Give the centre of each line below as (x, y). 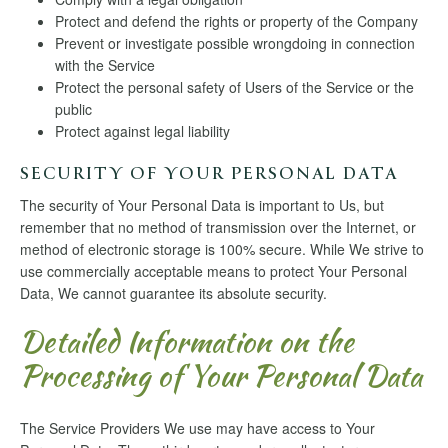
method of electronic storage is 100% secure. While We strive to (222, 249)
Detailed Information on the (187, 341)
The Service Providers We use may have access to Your (197, 428)
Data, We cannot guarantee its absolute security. (173, 293)
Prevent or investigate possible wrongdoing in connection (235, 43)
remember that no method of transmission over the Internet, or (218, 227)
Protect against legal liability (142, 131)
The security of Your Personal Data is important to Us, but (202, 205)
